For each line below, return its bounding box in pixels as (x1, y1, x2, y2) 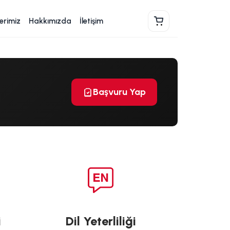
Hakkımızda (29, 16, 71, 26)
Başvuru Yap (93, 86, 146, 98)
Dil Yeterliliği (65, 213, 136, 228)
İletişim (80, 16, 103, 26)
